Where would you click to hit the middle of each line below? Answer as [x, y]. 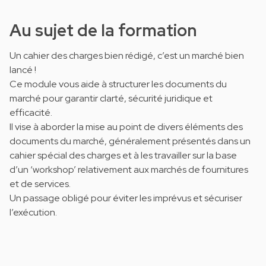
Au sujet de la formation [103, 31]
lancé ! [23, 70]
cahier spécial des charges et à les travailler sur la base [123, 156]
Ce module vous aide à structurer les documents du [118, 84]
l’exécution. [33, 213]
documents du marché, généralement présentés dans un [130, 141]
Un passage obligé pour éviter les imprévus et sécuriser [126, 198]
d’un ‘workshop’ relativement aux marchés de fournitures [129, 170]
